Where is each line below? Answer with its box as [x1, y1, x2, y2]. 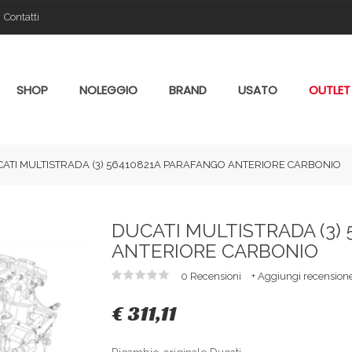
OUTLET [309, 82, 350, 98]
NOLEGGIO [79, 82, 137, 98]
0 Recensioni [180, 270, 244, 282]
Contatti [4, 11, 39, 23]
